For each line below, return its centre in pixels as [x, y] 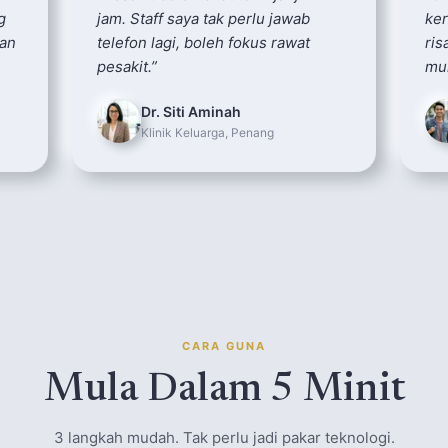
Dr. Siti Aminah [191, 111]
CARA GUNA [224, 346]
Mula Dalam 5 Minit [224, 391]
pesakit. [124, 66]
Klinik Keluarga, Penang [207, 132]
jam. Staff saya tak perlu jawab [203, 18]
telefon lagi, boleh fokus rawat [203, 42]
